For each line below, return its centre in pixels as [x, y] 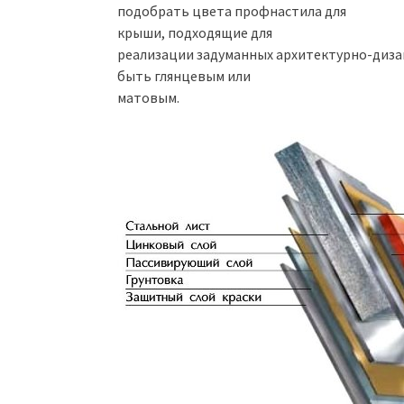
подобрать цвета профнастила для [232, 11]
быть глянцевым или [184, 76]
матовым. [148, 98]
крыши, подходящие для [195, 33]
